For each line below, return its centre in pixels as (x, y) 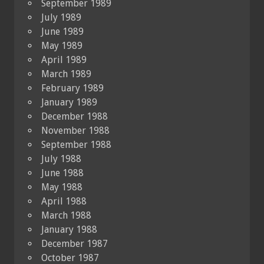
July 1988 (61, 159)
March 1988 (66, 216)
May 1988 (62, 187)
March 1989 (66, 74)
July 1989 (61, 18)
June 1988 (62, 173)
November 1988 (75, 131)
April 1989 (64, 60)
